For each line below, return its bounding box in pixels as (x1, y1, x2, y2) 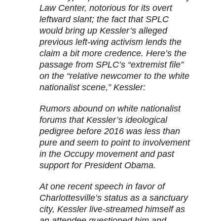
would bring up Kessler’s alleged (39, 26, 167, 36)
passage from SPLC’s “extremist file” (39, 60, 184, 70)
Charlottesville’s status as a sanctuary (39, 193, 188, 203)
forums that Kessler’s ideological (39, 115, 167, 125)
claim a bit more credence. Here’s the (39, 48, 186, 59)
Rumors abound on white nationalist (39, 104, 181, 114)
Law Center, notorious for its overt (39, 3, 172, 13)
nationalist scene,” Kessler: (39, 82, 146, 93)
